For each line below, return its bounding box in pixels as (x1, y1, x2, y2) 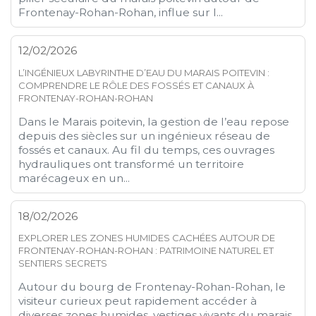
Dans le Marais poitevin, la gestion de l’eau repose (18, 114, 290, 128)
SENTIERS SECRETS (18, 257, 108, 269)
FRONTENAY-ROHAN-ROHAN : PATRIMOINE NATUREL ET (18, 245, 274, 257)
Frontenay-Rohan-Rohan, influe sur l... (18, 6, 224, 20)
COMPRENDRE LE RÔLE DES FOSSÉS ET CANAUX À (18, 79, 255, 91)
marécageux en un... (18, 171, 130, 185)
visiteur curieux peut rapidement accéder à (18, 294, 257, 308)
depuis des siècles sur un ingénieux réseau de (18, 128, 271, 142)
